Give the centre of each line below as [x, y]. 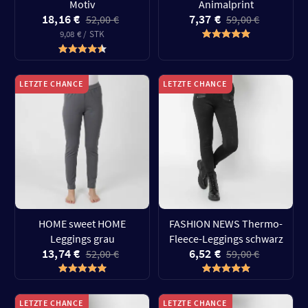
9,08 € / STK [82, 34]
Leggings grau [82, 239]
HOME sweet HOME [82, 223]
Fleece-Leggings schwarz [226, 239]
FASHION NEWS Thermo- [226, 223]
